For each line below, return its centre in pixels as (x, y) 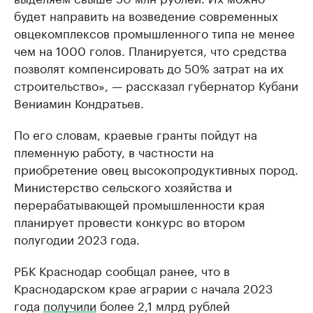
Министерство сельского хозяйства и (123, 186)
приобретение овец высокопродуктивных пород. (156, 169)
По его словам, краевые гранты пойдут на (136, 134)
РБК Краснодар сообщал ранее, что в (122, 270)
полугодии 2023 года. (77, 239)
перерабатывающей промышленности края (139, 204)
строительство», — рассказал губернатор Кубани (156, 85)
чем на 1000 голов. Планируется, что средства (150, 50)
